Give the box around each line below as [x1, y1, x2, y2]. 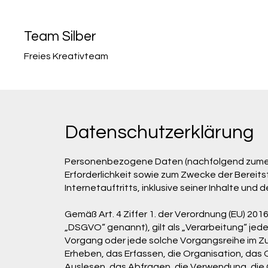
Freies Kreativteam [24, 51, 109, 61]
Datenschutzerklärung [64, 123, 254, 142]
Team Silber [24, 29, 97, 44]
